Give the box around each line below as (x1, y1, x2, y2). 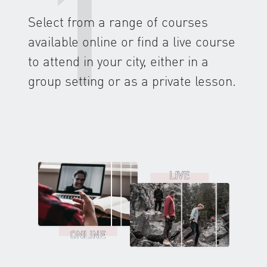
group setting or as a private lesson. (28, 72, 236, 89)
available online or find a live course (28, 33, 235, 50)
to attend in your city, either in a (28, 52, 209, 70)
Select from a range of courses (28, 13, 208, 30)
